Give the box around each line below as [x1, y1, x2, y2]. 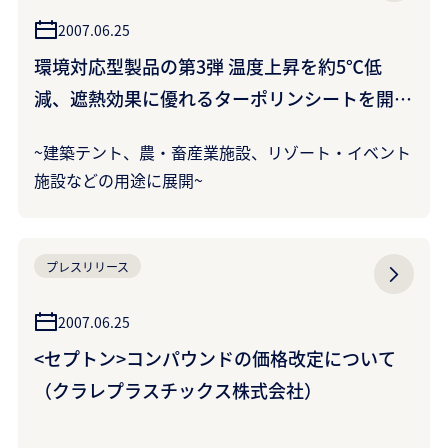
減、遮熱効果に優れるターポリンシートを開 [34, 85, 394, 111]
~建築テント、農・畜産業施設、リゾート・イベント [34, 140, 411, 164]
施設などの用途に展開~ [34, 168, 203, 192]
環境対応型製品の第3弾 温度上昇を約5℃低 [34, 53, 382, 79]
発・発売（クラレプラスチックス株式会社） [34, 117, 394, 143]
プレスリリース [46, 257, 129, 275]
